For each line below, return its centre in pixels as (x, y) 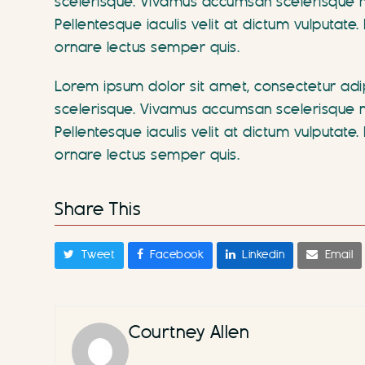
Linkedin (264, 255)
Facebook (177, 255)
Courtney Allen (189, 332)
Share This (98, 210)
